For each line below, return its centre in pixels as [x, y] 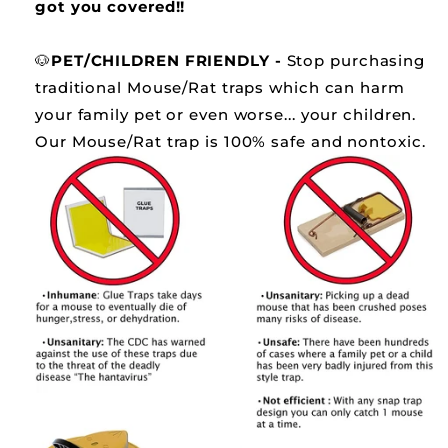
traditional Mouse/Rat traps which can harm [220, 87]
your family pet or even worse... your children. [226, 114]
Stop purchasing [353, 60]
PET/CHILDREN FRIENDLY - [166, 60]
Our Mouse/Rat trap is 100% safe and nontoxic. [230, 141]
